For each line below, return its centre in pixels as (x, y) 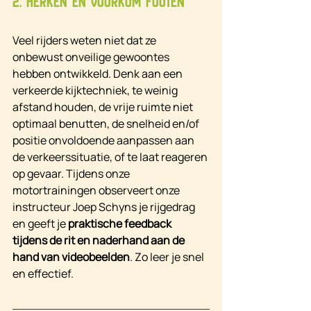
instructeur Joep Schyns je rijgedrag (105, 207)
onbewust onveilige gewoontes (92, 57)
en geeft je (40, 224)
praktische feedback (121, 224)
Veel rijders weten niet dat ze (85, 41)
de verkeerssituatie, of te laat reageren (111, 157)
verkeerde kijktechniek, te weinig (96, 91)
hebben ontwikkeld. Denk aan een (99, 74)
